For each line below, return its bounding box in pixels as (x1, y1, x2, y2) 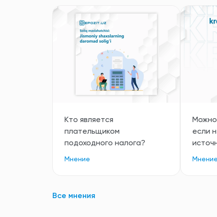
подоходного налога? (64, 139, 145, 147)
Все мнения (52, 192, 95, 200)
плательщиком (64, 128, 120, 136)
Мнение (64, 156, 90, 163)
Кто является (64, 116, 113, 124)
